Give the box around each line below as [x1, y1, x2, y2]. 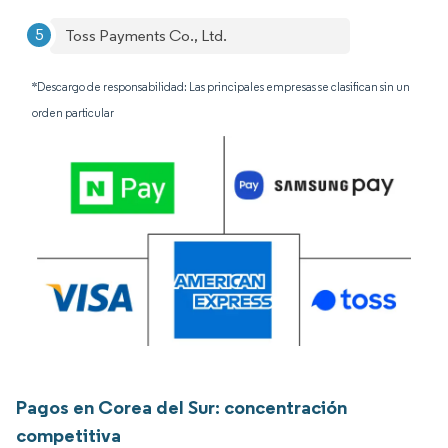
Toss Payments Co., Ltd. [65, 26, 227, 45]
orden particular [32, 105, 114, 120]
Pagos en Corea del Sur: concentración [16, 395, 347, 419]
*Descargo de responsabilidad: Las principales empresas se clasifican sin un [32, 79, 410, 94]
